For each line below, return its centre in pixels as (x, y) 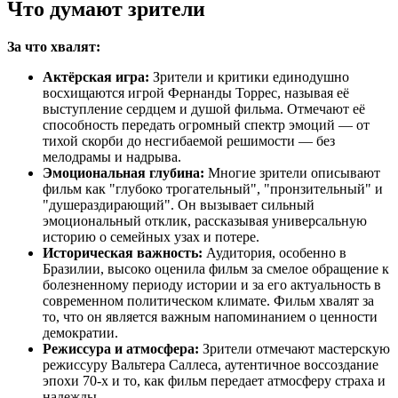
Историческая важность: (123, 252)
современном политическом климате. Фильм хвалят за (208, 300)
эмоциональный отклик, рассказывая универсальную (205, 220)
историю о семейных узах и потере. (151, 236)
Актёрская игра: (96, 76)
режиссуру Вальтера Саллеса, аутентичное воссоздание (211, 364)
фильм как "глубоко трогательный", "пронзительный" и (213, 188)
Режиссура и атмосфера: (121, 348)
